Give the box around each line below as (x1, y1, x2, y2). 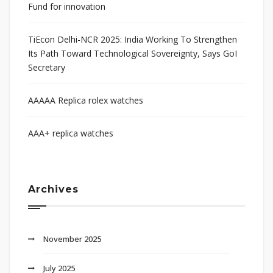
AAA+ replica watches (28, 127, 113, 140)
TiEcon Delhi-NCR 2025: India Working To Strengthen (28, 34, 237, 46)
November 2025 (43, 233, 101, 245)
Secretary (28, 62, 65, 74)
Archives (28, 183, 79, 196)
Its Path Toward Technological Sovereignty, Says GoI (28, 48, 237, 60)
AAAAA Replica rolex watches (28, 94, 143, 107)
